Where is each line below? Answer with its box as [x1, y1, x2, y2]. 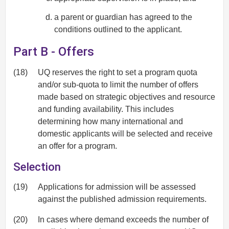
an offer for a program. [38, 142, 117, 151]
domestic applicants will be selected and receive [38, 129, 213, 139]
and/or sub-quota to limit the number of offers [38, 80, 198, 89]
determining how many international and [38, 117, 183, 126]
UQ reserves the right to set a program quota [38, 68, 197, 77]
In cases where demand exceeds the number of [38, 215, 209, 224]
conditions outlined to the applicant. [54, 25, 182, 34]
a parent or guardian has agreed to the [54, 13, 192, 22]
